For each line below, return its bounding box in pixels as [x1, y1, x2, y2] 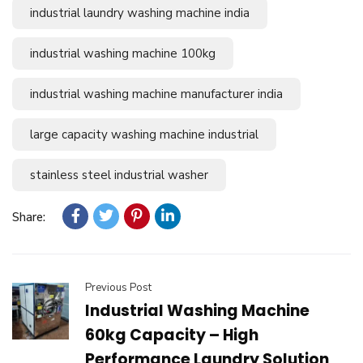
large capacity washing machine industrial [30, 126, 258, 143]
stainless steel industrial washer [30, 167, 208, 184]
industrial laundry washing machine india [30, 5, 250, 22]
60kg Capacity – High [85, 324, 258, 347]
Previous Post [85, 280, 152, 296]
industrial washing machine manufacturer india [30, 86, 283, 103]
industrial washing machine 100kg [30, 45, 216, 62]
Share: [12, 209, 45, 226]
